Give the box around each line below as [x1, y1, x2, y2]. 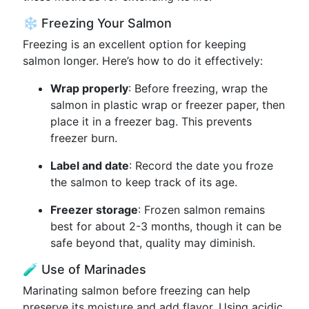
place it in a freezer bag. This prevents [50, 114, 252, 128]
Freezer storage [50, 203, 138, 217]
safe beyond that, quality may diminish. [50, 236, 255, 250]
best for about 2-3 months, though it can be [50, 219, 281, 233]
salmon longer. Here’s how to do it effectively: [23, 54, 263, 68]
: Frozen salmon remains [138, 203, 265, 217]
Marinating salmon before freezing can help [23, 283, 250, 297]
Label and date [50, 159, 129, 172]
